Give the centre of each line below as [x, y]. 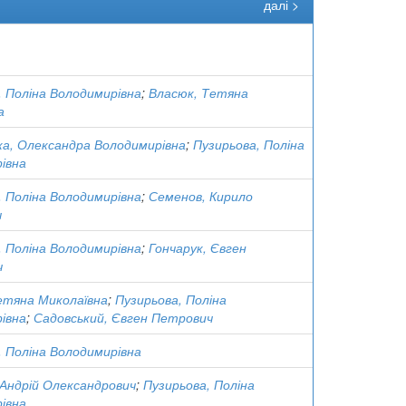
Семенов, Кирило [201, 196]
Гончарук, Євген [198, 247]
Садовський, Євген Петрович [123, 317]
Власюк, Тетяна [198, 92]
